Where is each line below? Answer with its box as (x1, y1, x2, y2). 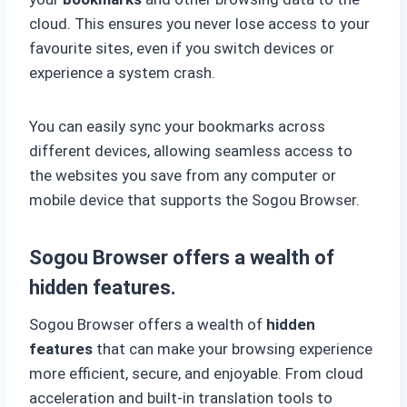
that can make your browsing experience (93, 340, 372, 359)
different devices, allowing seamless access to (29, 142, 352, 161)
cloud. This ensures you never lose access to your (29, 15, 370, 34)
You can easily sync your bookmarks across (29, 117, 325, 136)
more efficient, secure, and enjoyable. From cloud (29, 364, 363, 383)
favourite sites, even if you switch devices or (29, 39, 334, 58)
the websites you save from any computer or (29, 166, 336, 185)
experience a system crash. (29, 64, 215, 83)
